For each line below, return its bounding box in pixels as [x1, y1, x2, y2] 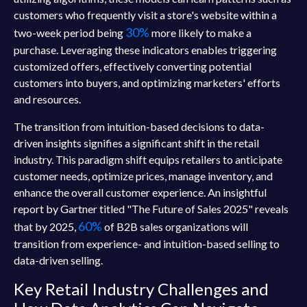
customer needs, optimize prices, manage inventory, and [14, 169, 273, 182]
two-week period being [14, 26, 125, 39]
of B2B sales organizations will [102, 220, 248, 233]
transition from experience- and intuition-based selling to [14, 237, 280, 250]
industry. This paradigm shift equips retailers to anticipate [14, 153, 282, 166]
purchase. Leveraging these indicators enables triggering [14, 43, 277, 56]
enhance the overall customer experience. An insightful [14, 186, 267, 199]
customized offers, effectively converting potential [14, 60, 251, 73]
